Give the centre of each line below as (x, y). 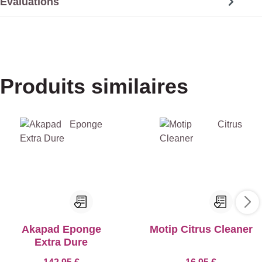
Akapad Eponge (61, 229)
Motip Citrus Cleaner (201, 229)
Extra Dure (61, 242)
